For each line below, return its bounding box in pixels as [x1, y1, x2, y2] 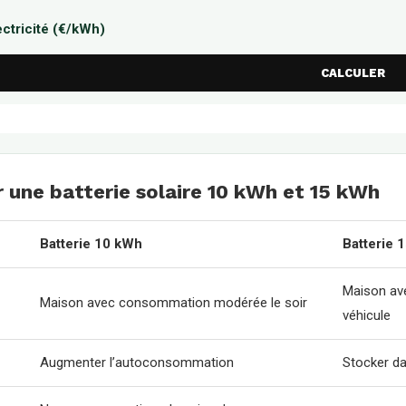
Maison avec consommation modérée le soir [40, 295, 307, 311]
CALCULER [320, 66, 385, 80]
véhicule [343, 307, 391, 324]
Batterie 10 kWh [40, 236, 142, 252]
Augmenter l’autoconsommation [40, 354, 234, 371]
